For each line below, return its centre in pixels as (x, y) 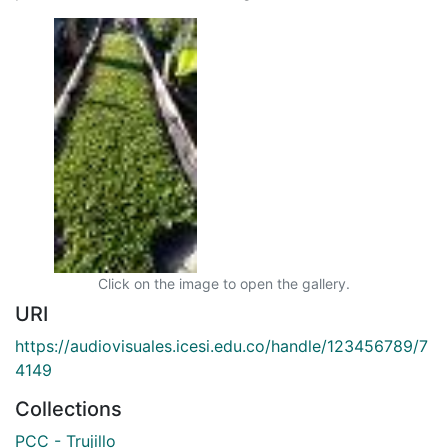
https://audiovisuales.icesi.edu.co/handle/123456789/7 (221, 345)
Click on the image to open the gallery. (224, 283)
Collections (68, 408)
